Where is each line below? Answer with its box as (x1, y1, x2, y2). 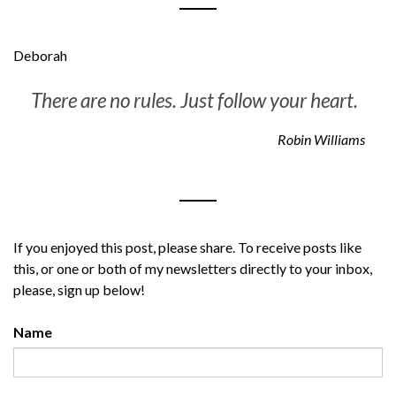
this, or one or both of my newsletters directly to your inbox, (13, 259, 372, 277)
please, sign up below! (13, 280, 145, 298)
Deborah (13, 46, 67, 64)
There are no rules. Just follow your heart (31, 88, 354, 112)
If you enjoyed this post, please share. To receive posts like (13, 238, 362, 255)
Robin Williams (278, 130, 365, 148)
